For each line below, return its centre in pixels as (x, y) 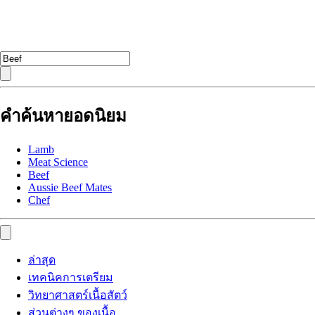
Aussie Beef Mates (70, 187)
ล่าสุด (42, 259)
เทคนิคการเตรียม (71, 277)
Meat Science (58, 162)
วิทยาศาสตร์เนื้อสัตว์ (78, 295)
